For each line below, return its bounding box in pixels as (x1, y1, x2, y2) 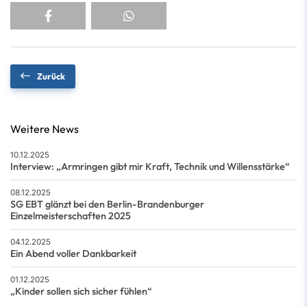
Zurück (37, 71, 65, 82)
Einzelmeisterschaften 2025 (10, 210, 131, 223)
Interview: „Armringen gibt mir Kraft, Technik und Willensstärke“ (10, 160, 290, 173)
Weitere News (10, 122, 79, 136)
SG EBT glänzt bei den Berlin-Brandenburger (10, 198, 204, 211)
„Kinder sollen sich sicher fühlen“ (10, 285, 152, 298)
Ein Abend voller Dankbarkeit (10, 247, 136, 260)
